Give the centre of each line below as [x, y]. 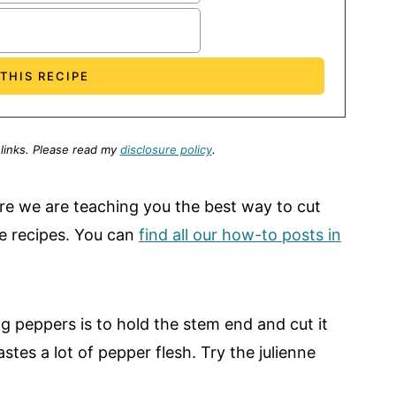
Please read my [76, 150]
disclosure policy [166, 150]
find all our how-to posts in [240, 235]
